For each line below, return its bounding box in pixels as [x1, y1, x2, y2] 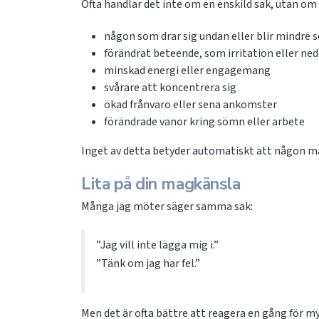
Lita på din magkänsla [81, 173, 241, 195]
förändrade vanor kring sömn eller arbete [104, 114, 305, 130]
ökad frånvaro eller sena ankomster [104, 97, 277, 113]
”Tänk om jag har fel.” [96, 256, 200, 271]
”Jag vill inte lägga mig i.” [96, 237, 219, 253]
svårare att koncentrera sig [104, 80, 236, 95]
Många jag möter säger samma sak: [81, 199, 253, 214]
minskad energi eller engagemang [104, 63, 271, 78]
